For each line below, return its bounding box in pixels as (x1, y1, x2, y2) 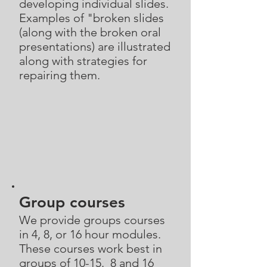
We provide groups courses (19, 213, 165, 227)
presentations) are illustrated (19, 39, 170, 54)
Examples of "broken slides (19, 11, 164, 25)
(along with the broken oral (19, 25, 161, 39)
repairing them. (19, 68, 100, 82)
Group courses (19, 193, 125, 212)
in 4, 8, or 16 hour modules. (19, 227, 164, 241)
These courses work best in (19, 241, 162, 256)
